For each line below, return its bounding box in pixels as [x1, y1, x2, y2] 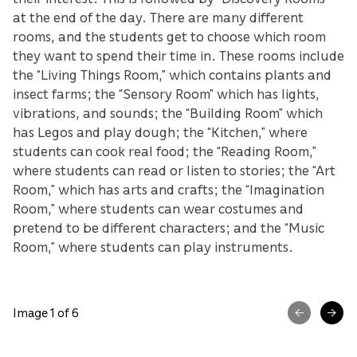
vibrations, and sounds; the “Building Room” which [13, 103, 323, 121]
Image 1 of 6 [13, 304, 79, 321]
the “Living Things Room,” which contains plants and [13, 65, 331, 83]
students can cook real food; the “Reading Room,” [13, 141, 316, 159]
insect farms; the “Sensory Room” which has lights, [13, 84, 320, 102]
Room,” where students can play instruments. [13, 237, 293, 255]
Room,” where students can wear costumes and [13, 198, 304, 217]
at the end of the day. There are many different [13, 7, 304, 25]
